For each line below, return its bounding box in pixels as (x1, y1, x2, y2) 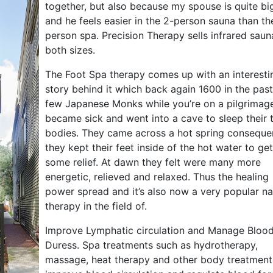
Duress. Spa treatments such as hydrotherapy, (45, 239, 258, 251)
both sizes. (45, 44, 95, 56)
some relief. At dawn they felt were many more (45, 156, 261, 168)
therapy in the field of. (45, 200, 147, 212)
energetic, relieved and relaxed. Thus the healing (45, 171, 269, 183)
